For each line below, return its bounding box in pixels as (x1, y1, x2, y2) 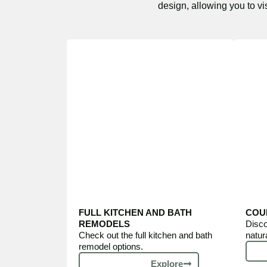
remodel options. (79, 241, 143, 252)
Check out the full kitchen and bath (79, 230, 212, 240)
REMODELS (79, 219, 130, 229)
